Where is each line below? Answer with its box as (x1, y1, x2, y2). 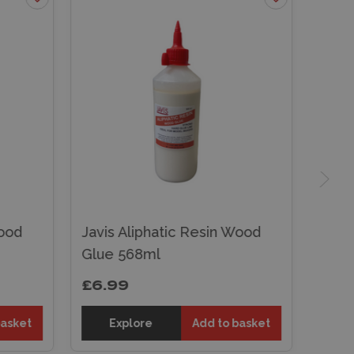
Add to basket (191, 316, 270, 330)
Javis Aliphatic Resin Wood (81, 223, 261, 240)
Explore (109, 316, 153, 330)
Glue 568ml (81, 245, 160, 262)
